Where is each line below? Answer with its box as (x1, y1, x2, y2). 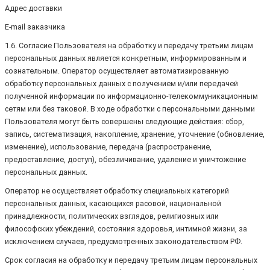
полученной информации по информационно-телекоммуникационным (5, 92, 258, 101)
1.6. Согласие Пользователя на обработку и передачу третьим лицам (5, 41, 253, 51)
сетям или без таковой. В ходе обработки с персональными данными (5, 104, 255, 114)
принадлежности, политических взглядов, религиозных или (5, 212, 219, 221)
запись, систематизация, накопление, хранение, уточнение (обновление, (5, 130, 265, 139)
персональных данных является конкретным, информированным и (5, 54, 246, 63)
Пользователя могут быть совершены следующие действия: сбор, (5, 117, 244, 127)
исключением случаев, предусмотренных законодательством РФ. (5, 237, 242, 246)
